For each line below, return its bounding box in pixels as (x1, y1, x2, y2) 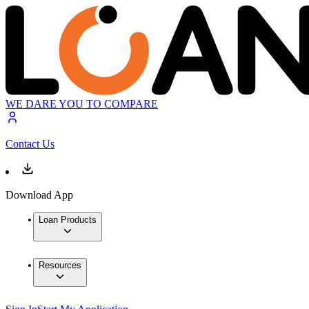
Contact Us (6, 138, 54, 150)
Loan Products (39, 215, 97, 226)
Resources (39, 260, 81, 271)
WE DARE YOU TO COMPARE (6, 98, 158, 110)
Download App (6, 189, 73, 201)
